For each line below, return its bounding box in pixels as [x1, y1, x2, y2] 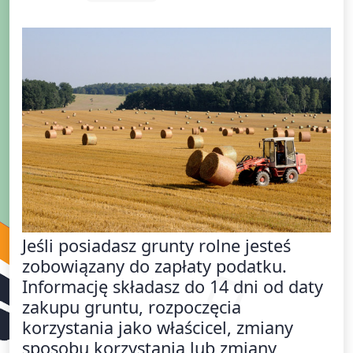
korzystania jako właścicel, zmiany [22, 316, 293, 340]
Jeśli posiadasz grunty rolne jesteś [22, 234, 291, 258]
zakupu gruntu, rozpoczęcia [22, 295, 241, 319]
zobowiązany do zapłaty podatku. [22, 255, 287, 278]
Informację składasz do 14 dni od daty [22, 275, 323, 299]
